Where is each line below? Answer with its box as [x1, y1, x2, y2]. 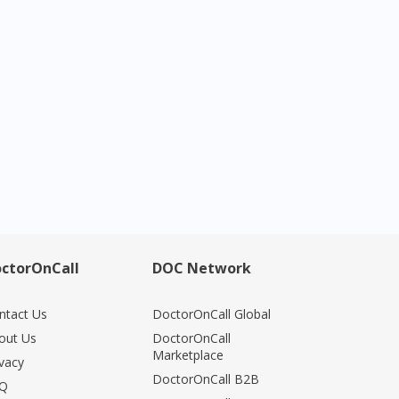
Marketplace [152, 346, 224, 363]
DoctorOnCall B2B [152, 370, 259, 387]
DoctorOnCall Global [152, 305, 271, 322]
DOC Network [152, 258, 251, 278]
